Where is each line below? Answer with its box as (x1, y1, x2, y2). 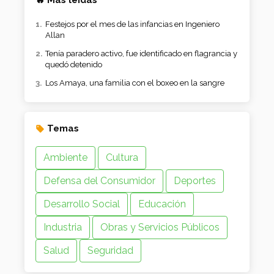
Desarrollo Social (43, 198, 120, 210)
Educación (138, 198, 186, 210)
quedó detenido (45, 60, 102, 70)
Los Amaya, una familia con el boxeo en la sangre (45, 78, 224, 88)
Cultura (106, 152, 138, 164)
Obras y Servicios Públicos (100, 221, 220, 234)
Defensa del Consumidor (43, 175, 155, 187)
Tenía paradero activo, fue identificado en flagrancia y (45, 49, 237, 59)
